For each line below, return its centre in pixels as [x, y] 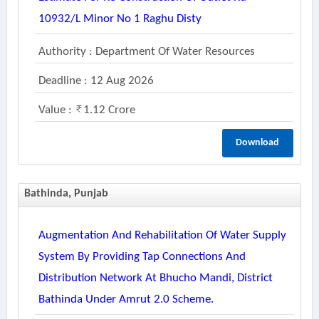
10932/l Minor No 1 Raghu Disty [120, 19]
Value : [56, 110]
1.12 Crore [109, 110]
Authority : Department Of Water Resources [146, 52]
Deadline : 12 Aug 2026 [96, 81]
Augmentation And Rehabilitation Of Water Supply [162, 235]
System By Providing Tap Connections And [142, 257]
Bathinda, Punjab [66, 194]
